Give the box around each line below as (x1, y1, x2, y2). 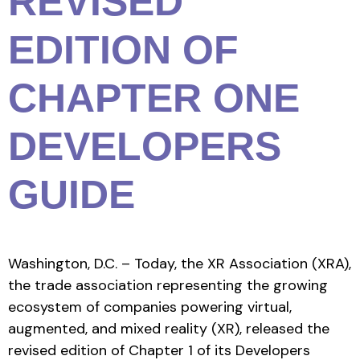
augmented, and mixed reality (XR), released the (8, 318, 329, 338)
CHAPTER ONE (8, 75, 300, 121)
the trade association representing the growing (8, 275, 328, 295)
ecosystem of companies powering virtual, (8, 297, 292, 317)
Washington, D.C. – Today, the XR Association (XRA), (8, 253, 351, 273)
